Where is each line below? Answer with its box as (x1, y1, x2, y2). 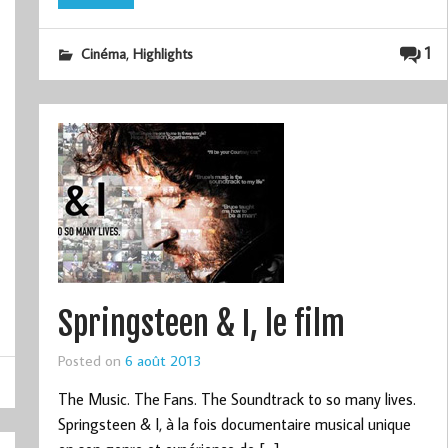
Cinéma (80, 43, 126, 63)
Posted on (57, 350, 125, 371)
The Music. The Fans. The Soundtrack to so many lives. (57, 388, 416, 409)
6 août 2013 (124, 350, 201, 371)
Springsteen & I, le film (57, 304, 345, 345)
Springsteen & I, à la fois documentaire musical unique (57, 413, 411, 434)
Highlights (132, 43, 193, 63)
